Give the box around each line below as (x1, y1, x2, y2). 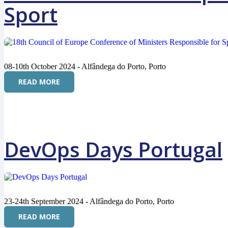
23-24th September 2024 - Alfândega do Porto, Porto (4, 197, 174, 206)
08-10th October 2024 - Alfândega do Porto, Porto (4, 62, 166, 71)
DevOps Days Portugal (4, 135, 222, 163)
